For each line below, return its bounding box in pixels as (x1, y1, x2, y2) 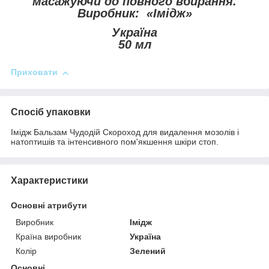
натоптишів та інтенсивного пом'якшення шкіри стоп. (11, 136, 219, 147)
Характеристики (11, 175, 88, 186)
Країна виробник (16, 231, 81, 241)
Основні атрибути (11, 200, 87, 210)
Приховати (11, 67, 58, 77)
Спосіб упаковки (11, 106, 91, 117)
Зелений (130, 246, 166, 256)
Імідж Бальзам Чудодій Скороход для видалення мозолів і (11, 127, 239, 137)
